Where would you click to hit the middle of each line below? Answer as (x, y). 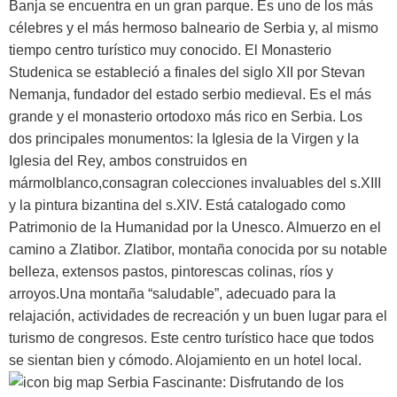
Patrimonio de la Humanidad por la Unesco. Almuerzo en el (195, 227)
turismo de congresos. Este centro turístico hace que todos (191, 338)
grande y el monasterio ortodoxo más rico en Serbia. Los (186, 116)
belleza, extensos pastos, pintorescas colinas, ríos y (171, 271)
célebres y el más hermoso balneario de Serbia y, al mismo (194, 27)
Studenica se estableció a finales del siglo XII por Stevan (187, 72)
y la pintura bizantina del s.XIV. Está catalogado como (177, 205)
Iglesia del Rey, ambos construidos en (128, 160)
